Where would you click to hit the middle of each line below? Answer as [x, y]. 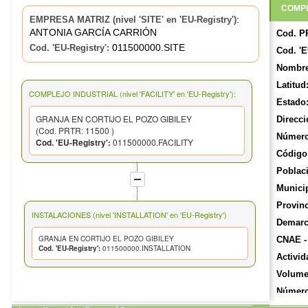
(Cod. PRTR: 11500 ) [75, 130]
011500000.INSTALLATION [146, 248]
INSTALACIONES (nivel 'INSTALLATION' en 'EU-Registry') [130, 214]
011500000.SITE [147, 48]
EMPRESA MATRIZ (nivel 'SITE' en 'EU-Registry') [133, 20]
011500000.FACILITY [152, 142]
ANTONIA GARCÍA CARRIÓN [93, 33]
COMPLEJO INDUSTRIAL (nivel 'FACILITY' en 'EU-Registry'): [132, 93]
